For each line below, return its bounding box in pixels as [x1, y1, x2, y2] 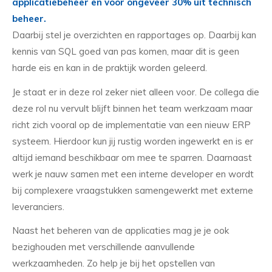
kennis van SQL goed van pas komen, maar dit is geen [12, 45, 239, 57]
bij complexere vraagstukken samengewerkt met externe [12, 184, 253, 196]
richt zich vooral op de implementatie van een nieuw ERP [12, 118, 251, 131]
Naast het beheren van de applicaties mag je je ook [12, 225, 229, 237]
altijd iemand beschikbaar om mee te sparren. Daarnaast [12, 151, 252, 163]
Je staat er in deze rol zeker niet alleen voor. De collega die [12, 86, 259, 98]
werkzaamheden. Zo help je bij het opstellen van [12, 257, 215, 270]
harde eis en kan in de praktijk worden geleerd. [12, 61, 207, 73]
